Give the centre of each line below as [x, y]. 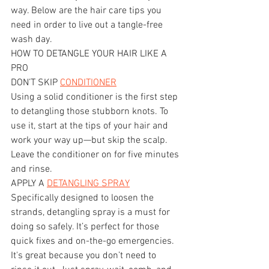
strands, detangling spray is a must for [92, 212]
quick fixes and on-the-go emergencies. [94, 241]
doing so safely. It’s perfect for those [86, 227]
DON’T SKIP [35, 83]
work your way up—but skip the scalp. [90, 140]
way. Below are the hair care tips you [87, 11]
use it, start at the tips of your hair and [91, 126]
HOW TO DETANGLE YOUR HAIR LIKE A [90, 54]
